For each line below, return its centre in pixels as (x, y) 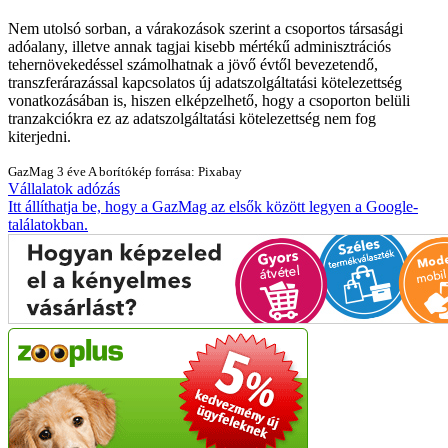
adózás (98, 188)
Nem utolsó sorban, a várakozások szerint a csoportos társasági (205, 28)
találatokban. (48, 224)
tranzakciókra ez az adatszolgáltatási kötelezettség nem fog (192, 118)
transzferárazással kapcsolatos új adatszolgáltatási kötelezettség (205, 82)
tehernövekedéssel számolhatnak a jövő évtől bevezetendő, (193, 64)
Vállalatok (40, 188)
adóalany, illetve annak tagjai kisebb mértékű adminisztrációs (199, 46)
